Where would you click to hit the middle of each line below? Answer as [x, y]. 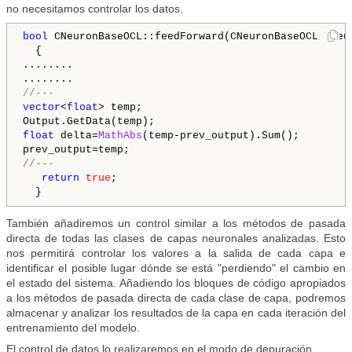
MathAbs [120, 136]
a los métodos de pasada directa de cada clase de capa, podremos [176, 298]
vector [42, 108]
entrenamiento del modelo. [73, 328]
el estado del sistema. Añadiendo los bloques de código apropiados [176, 283]
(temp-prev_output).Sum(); [221, 136]
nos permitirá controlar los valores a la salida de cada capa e [176, 253]
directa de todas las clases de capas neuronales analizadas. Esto [176, 238]
